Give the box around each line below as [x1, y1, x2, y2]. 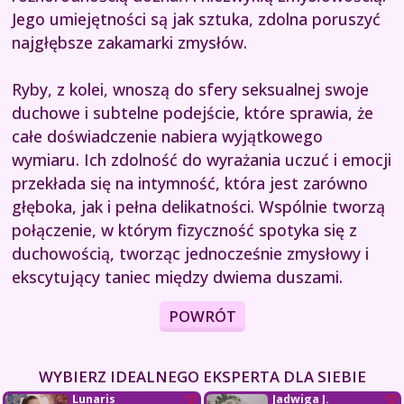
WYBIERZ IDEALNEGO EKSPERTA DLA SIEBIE [38, 366, 366, 388]
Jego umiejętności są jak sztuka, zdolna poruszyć [12, 8, 381, 31]
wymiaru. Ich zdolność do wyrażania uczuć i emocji [12, 149, 391, 171]
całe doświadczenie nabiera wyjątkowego [12, 125, 323, 148]
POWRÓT [168, 306, 236, 327]
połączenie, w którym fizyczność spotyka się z [12, 219, 357, 242]
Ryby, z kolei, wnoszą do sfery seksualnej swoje [12, 78, 369, 101]
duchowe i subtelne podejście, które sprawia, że [12, 102, 373, 124]
